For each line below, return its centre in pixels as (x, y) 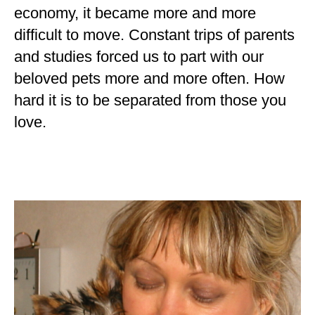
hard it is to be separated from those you (150, 100)
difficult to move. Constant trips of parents (154, 34)
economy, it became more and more (135, 13)
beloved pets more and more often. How (149, 78)
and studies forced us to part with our (139, 56)
